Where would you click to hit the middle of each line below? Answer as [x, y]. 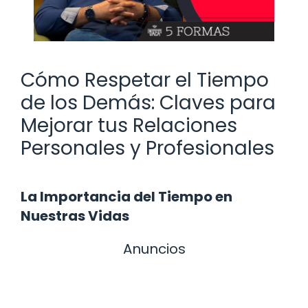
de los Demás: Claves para [148, 102]
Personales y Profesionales [147, 148]
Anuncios [154, 249]
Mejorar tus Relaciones [129, 125]
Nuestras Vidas [75, 216]
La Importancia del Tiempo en [126, 196]
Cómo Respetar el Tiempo [145, 80]
